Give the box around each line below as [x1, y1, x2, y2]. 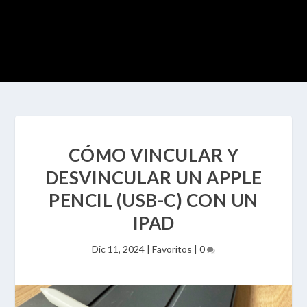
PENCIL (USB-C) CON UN [49, 189, 258, 211]
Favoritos [152, 243, 192, 255]
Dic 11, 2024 [92, 243, 145, 255]
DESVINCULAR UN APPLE [45, 167, 262, 188]
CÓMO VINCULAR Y [68, 144, 239, 166]
